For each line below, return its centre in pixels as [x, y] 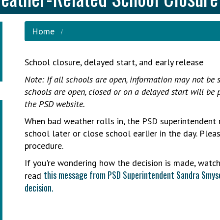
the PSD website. [55, 104]
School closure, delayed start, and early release [114, 62]
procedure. [44, 146]
